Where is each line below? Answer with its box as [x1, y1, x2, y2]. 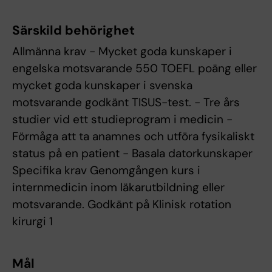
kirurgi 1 [12, 214, 53, 229]
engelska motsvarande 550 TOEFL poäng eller [12, 61, 257, 76]
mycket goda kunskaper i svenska [12, 78, 192, 93]
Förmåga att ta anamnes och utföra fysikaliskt [12, 129, 254, 144]
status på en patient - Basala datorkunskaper [12, 146, 253, 161]
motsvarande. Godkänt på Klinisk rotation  [12, 197, 234, 212]
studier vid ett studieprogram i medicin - [12, 112, 233, 127]
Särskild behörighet [12, 22, 135, 39]
